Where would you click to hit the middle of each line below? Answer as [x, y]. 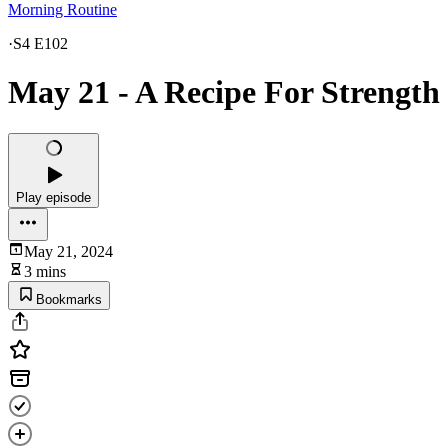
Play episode [53, 197]
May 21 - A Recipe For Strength [224, 92]
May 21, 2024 [68, 251]
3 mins [45, 271]
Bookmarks [69, 299]
